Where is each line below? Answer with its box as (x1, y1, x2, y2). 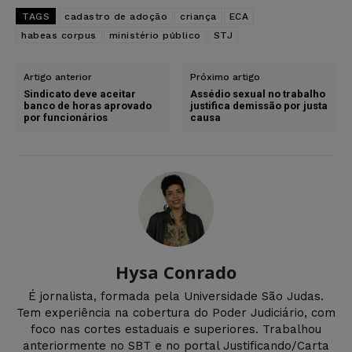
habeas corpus (21, 29, 97, 41)
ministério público (108, 29, 201, 41)
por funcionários (24, 111, 108, 123)
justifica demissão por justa (190, 99, 328, 112)
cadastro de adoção (64, 10, 167, 22)
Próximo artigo (190, 71, 261, 82)
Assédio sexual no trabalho (190, 87, 326, 100)
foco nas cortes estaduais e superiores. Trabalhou (31, 321, 321, 336)
